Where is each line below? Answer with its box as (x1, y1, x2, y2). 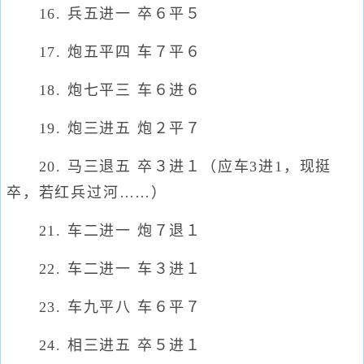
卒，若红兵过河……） (6, 184, 168, 201)
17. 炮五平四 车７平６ (6, 44, 201, 60)
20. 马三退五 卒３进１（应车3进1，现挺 (6, 158, 332, 175)
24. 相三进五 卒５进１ (6, 337, 201, 353)
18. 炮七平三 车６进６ (6, 82, 201, 98)
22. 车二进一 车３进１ (6, 261, 201, 277)
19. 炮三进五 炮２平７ (6, 120, 201, 136)
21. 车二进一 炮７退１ (6, 223, 201, 239)
